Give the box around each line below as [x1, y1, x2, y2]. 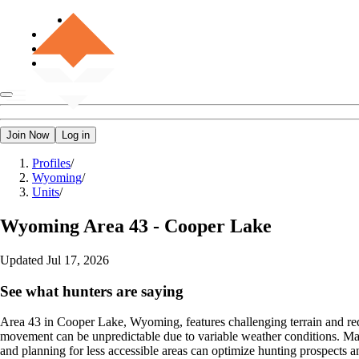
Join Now [6, 129, 49, 141]
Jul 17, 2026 [46, 252, 109, 267]
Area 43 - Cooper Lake [83, 215, 272, 236]
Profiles [32, 156, 71, 170]
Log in [62, 129, 90, 141]
